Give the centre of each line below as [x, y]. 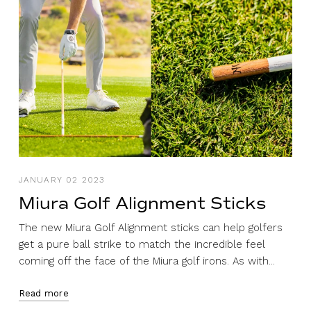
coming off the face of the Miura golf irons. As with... [146, 261]
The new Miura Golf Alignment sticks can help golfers [150, 227]
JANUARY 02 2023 [61, 179]
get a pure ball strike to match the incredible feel [142, 244]
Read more [43, 293]
